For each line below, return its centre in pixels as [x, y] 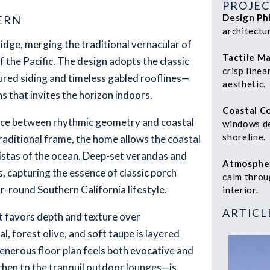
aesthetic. [244, 83]
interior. [240, 190]
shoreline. [244, 137]
